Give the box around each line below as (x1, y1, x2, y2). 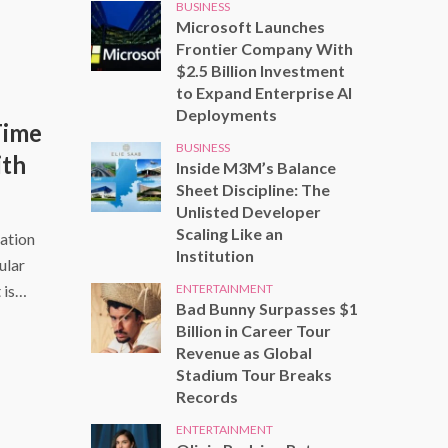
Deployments (176, 104, 277, 124)
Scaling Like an (176, 223, 283, 243)
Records (176, 386, 238, 406)
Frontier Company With (176, 38, 353, 58)
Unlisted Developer (176, 201, 321, 221)
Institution (176, 245, 254, 265)
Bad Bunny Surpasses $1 (176, 298, 358, 318)
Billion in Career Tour (176, 320, 331, 340)
